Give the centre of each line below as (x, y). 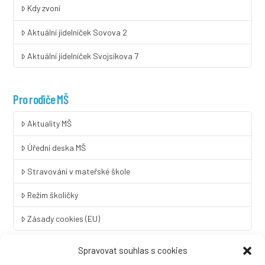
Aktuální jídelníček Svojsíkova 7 (83, 56)
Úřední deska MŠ (57, 147)
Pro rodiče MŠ (41, 99)
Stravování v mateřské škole (79, 171)
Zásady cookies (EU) (64, 219)
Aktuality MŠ (50, 124)
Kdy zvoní (44, 8)
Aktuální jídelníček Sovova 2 (77, 32)
